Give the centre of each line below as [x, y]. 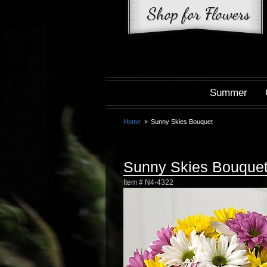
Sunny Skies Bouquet [182, 122]
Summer [229, 93]
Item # [134, 182]
